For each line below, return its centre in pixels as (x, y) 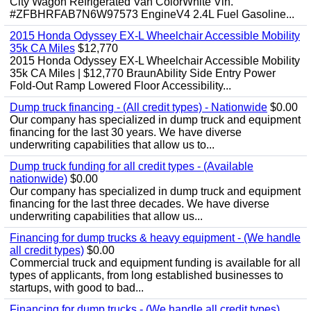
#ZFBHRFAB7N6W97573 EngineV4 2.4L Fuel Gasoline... (152, 14)
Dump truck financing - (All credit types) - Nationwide (138, 107)
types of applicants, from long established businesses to (146, 275)
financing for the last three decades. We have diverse (140, 204)
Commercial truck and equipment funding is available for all (155, 263)
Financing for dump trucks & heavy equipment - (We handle (155, 238)
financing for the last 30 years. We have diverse (126, 132)
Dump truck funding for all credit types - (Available (132, 166)
